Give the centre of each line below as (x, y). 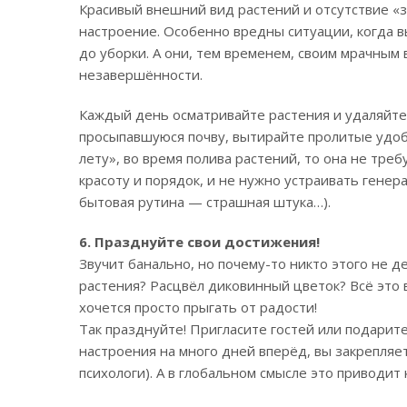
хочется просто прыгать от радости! (198, 307)
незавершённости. (141, 74)
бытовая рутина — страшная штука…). (205, 201)
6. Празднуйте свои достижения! (199, 241)
